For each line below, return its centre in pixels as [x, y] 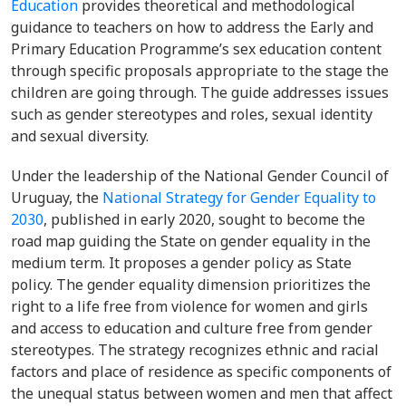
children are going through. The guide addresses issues [200, 92]
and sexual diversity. [82, 136]
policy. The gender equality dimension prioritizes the [191, 285]
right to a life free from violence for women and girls [189, 306]
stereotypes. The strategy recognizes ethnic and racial [195, 350]
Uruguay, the [57, 198]
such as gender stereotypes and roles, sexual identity [192, 114]
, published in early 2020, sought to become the [204, 219]
